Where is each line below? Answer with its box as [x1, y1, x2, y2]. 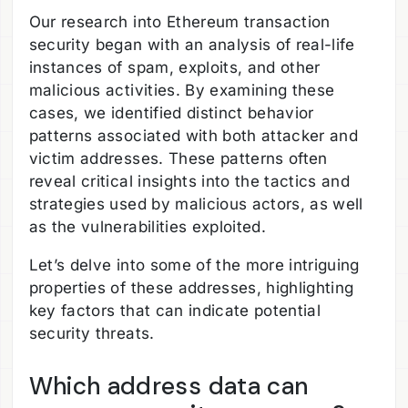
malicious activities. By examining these [28, 81, 335, 100]
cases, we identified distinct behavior [28, 104, 314, 123]
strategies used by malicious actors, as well [28, 195, 363, 214]
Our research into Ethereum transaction [28, 13, 331, 32]
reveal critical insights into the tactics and [28, 172, 351, 191]
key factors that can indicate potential [28, 301, 321, 321]
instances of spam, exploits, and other [28, 58, 321, 77]
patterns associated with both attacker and [28, 127, 359, 146]
